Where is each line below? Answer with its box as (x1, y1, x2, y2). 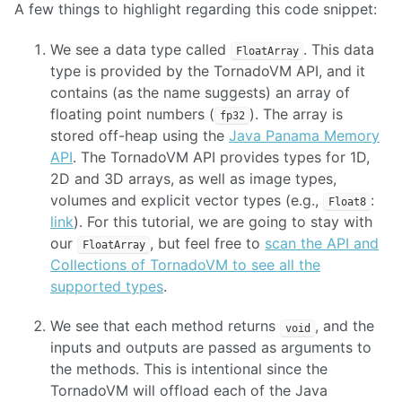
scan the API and (265, 233, 380, 252)
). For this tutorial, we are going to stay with (74, 212, 372, 231)
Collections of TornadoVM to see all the (50, 255, 320, 274)
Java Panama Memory (229, 126, 380, 144)
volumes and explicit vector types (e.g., (50, 190, 323, 209)
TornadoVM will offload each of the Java (50, 381, 328, 400)
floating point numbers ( (50, 104, 214, 123)
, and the (315, 317, 375, 336)
